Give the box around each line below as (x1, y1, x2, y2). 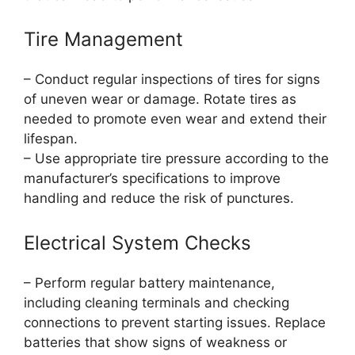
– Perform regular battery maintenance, (24, 274, 275, 291)
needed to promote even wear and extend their (24, 111, 326, 128)
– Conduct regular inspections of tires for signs (24, 71, 320, 88)
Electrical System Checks (24, 231, 251, 254)
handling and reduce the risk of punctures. (24, 190, 294, 207)
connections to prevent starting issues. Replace (24, 314, 326, 330)
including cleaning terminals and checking (24, 294, 289, 311)
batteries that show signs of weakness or (24, 334, 287, 350)
